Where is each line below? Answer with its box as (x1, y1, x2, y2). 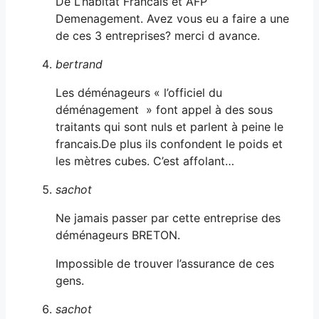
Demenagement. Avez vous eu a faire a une (56, 11, 289, 26)
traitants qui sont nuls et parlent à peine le (56, 119, 283, 134)
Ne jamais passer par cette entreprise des (56, 210, 281, 225)
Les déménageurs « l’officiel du (56, 85, 222, 100)
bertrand (56, 56, 103, 71)
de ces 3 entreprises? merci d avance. (56, 28, 260, 43)
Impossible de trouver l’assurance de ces (56, 256, 274, 271)
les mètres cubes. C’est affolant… (56, 153, 234, 168)
